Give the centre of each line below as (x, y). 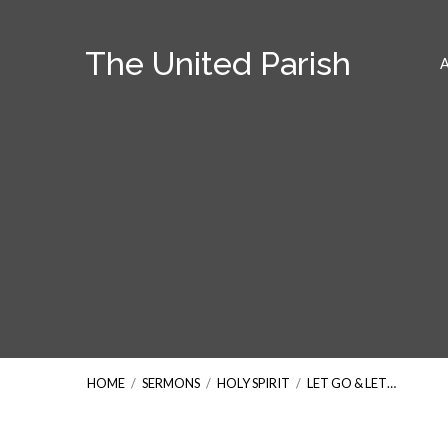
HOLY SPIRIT (253, 383)
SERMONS (171, 383)
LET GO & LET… (351, 383)
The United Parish (218, 63)
